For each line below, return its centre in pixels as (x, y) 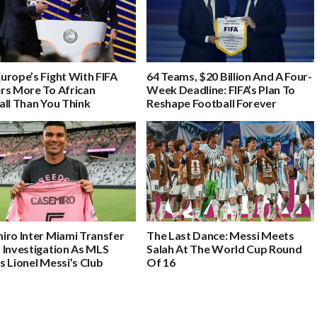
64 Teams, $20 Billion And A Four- (229, 76)
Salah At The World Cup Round (224, 248)
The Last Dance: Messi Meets (220, 235)
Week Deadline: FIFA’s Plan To (221, 89)
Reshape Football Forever (212, 103)
